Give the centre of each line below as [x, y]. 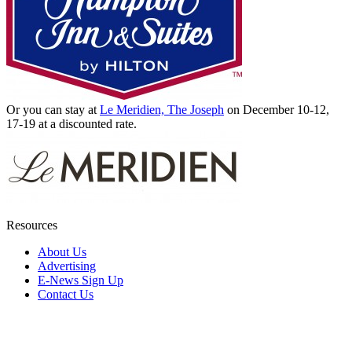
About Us [62, 251]
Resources [32, 225]
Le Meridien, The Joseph [162, 109]
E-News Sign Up [81, 280]
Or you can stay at [53, 109]
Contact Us [66, 294]
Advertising [67, 266]
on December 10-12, [277, 109]
